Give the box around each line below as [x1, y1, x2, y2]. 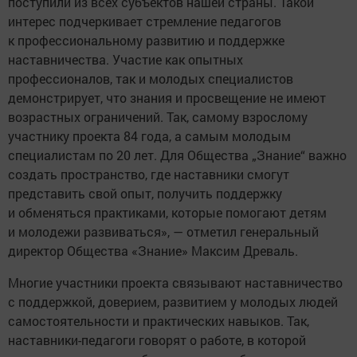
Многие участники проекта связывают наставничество [8, 273, 343, 291]
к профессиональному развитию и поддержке [8, 31, 284, 49]
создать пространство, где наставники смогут [8, 165, 289, 182]
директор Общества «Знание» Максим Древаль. [8, 241, 298, 259]
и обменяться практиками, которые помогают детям [8, 203, 327, 221]
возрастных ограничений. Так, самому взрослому [8, 108, 308, 125]
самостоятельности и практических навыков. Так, [8, 312, 309, 329]
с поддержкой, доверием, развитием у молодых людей [8, 292, 338, 310]
